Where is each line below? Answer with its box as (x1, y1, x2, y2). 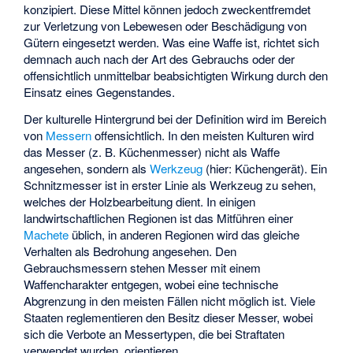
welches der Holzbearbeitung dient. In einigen (24, 193, 256, 210)
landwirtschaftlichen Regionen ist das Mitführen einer (24, 210, 294, 227)
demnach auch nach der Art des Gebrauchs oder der (24, 50, 295, 67)
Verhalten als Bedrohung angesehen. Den (24, 243, 237, 260)
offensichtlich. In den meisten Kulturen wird (91, 127, 314, 144)
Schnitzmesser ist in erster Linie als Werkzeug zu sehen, (24, 176, 317, 194)
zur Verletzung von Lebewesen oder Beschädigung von (24, 17, 307, 34)
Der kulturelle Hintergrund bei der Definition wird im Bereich (24, 110, 327, 128)
